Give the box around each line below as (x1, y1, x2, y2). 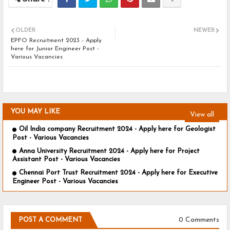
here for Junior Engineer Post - (11, 46, 99, 52)
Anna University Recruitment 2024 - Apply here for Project (19, 147, 200, 155)
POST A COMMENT (18, 216, 82, 223)
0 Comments (179, 216, 219, 224)
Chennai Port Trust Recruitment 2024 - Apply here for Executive (19, 169, 218, 177)
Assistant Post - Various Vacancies (12, 156, 120, 163)
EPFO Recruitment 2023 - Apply (11, 37, 102, 44)
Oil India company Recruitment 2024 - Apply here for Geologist (19, 126, 216, 133)
